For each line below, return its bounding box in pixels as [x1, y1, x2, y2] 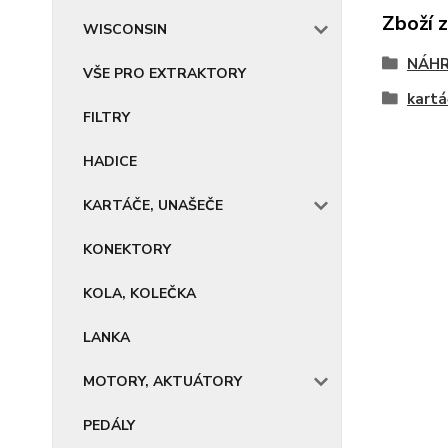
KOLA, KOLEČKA [83, 284, 196, 303]
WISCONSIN [83, 20, 167, 39]
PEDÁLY [83, 416, 135, 435]
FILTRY [83, 108, 130, 127]
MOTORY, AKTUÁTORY [83, 372, 242, 391]
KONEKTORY [83, 240, 171, 259]
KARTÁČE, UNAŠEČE [83, 196, 223, 215]
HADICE [83, 152, 137, 171]
